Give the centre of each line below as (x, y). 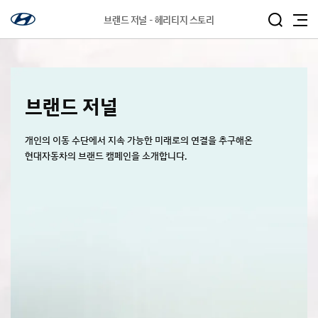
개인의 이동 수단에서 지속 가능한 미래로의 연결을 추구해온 (139, 140)
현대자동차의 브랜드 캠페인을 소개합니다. (106, 156)
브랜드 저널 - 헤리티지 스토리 (159, 21)
